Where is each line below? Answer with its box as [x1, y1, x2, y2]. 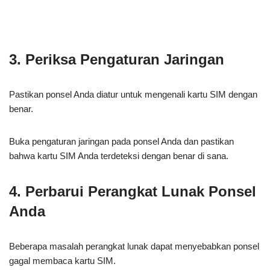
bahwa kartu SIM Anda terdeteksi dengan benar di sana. [9, 150, 228, 161]
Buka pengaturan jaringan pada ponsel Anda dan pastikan [9, 136, 234, 146]
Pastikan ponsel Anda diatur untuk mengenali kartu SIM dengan [9, 89, 257, 99]
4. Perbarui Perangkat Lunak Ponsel [9, 183, 256, 199]
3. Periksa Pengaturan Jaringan [9, 51, 224, 67]
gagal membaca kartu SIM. [9, 255, 116, 266]
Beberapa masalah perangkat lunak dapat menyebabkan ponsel [9, 240, 259, 251]
